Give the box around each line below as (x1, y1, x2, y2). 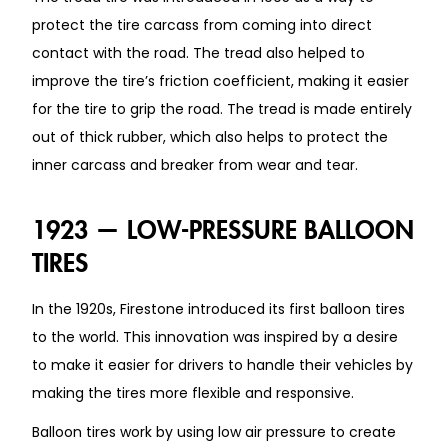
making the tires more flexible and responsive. (32, 382, 354, 403)
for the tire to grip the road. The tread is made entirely (32, 98, 412, 119)
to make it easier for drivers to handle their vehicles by (32, 354, 413, 375)
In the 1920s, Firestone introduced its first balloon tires (32, 298, 405, 319)
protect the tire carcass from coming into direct (32, 14, 372, 35)
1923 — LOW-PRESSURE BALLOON (32, 217, 414, 232)
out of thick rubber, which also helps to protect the (32, 126, 388, 147)
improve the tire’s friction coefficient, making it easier (32, 70, 409, 91)
